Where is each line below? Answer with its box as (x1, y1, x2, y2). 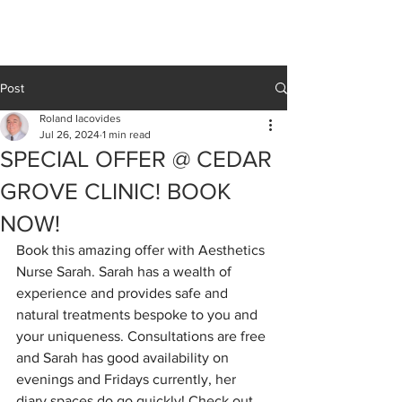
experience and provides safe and (16, 285, 232, 301)
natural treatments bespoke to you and (16, 307, 261, 322)
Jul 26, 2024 (39, 128, 100, 141)
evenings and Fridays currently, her (16, 371, 240, 387)
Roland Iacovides (39, 112, 121, 125)
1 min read (102, 128, 151, 141)
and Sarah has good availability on (16, 350, 232, 365)
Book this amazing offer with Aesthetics (16, 242, 268, 258)
